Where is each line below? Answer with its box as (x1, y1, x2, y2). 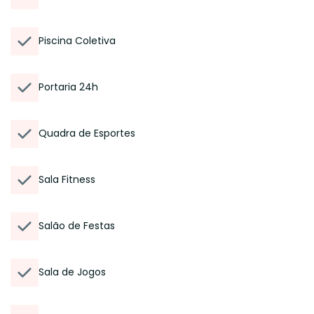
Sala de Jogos (39, 265, 106, 279)
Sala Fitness (39, 172, 95, 186)
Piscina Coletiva (39, 34, 116, 48)
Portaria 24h (39, 80, 98, 94)
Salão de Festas (39, 219, 115, 233)
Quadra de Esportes (39, 126, 135, 140)
